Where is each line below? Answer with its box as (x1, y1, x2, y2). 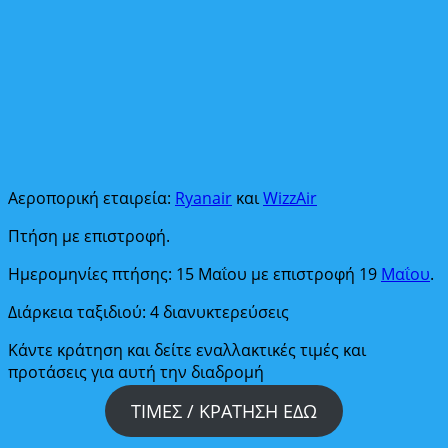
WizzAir (263, 186, 317, 209)
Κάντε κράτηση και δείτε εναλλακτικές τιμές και (8, 338, 366, 361)
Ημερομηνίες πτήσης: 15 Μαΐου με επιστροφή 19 (8, 262, 381, 285)
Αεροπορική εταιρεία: (8, 186, 175, 209)
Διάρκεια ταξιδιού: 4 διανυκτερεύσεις (8, 300, 289, 323)
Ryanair (175, 186, 232, 209)
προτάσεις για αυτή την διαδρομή (8, 360, 264, 383)
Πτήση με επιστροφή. (8, 224, 170, 247)
